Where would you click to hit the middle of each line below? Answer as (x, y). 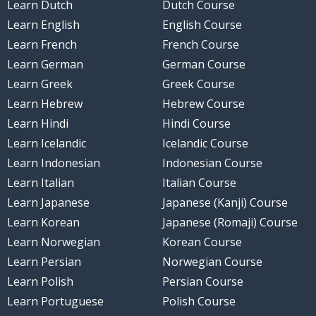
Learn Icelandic (46, 144)
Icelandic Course (205, 144)
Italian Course (199, 183)
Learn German (45, 65)
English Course (202, 25)
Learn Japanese (48, 203)
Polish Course (199, 302)
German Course (204, 65)
